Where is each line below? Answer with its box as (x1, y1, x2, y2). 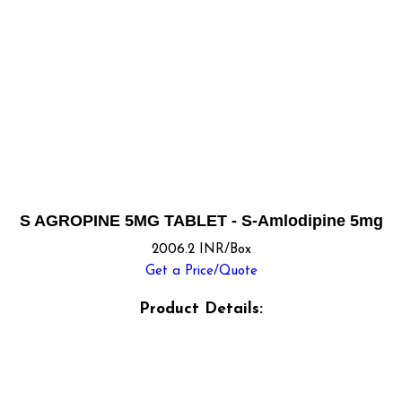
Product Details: (139, 301, 263, 317)
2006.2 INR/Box (151, 243, 251, 258)
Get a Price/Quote (144, 265, 258, 279)
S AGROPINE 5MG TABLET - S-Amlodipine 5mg (19, 211, 383, 230)
